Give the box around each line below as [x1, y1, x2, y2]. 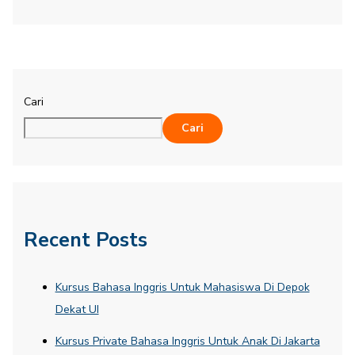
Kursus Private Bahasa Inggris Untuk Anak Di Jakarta [55, 334, 320, 349]
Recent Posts [23, 227, 147, 254]
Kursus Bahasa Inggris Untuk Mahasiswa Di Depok [55, 280, 310, 296]
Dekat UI [55, 302, 99, 318]
